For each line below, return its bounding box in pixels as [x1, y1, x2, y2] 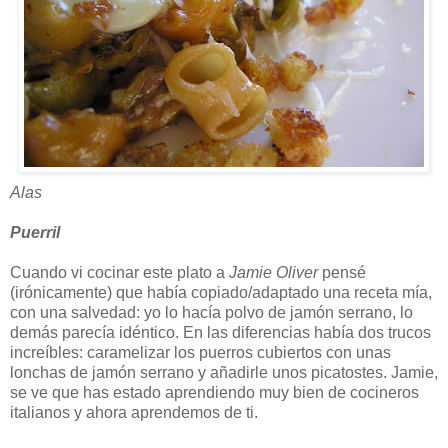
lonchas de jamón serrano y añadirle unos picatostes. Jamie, [10, 363, 438, 381]
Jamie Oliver [229, 263, 318, 281]
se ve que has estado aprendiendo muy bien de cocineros [10, 383, 419, 401]
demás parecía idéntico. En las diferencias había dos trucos [10, 323, 431, 341]
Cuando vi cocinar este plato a [10, 263, 229, 281]
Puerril [10, 223, 60, 241]
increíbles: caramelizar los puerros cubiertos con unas [10, 343, 391, 361]
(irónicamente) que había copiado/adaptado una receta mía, [10, 283, 432, 301]
